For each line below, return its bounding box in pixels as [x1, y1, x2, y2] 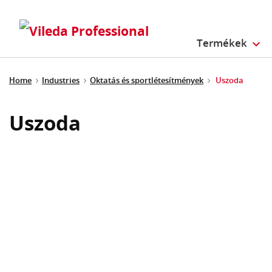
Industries [42, 74, 80, 86]
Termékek [197, 36, 248, 50]
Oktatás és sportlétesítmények [90, 74, 203, 86]
